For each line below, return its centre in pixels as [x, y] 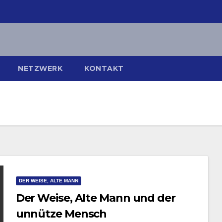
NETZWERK [40, 68]
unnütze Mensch [61, 214]
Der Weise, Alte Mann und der [95, 198]
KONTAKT [104, 68]
